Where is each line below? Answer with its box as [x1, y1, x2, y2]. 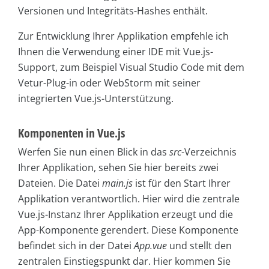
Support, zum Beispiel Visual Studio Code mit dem [18, 61, 244, 74]
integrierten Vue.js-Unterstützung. [18, 92, 174, 106]
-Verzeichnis [181, 145, 237, 159]
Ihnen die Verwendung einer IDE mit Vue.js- [18, 45, 213, 59]
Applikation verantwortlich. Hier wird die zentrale [18, 192, 240, 206]
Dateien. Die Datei [18, 177, 102, 190]
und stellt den [167, 239, 232, 253]
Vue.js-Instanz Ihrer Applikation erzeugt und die [18, 208, 233, 222]
